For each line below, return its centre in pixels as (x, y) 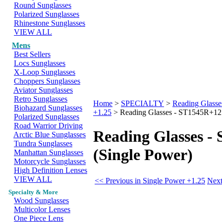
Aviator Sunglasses (43, 90)
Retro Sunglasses (41, 99)
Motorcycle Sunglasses (50, 161)
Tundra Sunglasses (43, 143)
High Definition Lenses (51, 170)
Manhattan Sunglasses (49, 152)
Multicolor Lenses (42, 209)
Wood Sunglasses (41, 200)
